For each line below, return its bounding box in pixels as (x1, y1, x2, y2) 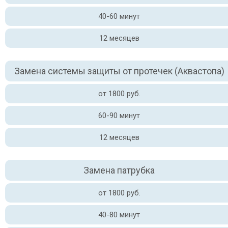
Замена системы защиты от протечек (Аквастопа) (14, 66, 224, 76)
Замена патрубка (83, 165, 155, 176)
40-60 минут (98, 12, 140, 21)
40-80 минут (98, 210, 140, 219)
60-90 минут (98, 111, 140, 120)
